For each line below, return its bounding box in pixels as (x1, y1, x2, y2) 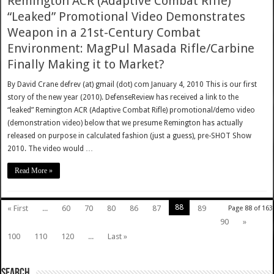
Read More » (15, 166, 53, 176)
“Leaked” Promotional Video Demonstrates (7, 9, 246, 24)
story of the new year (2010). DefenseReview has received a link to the (7, 93, 239, 102)
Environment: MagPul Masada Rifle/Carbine (7, 41, 255, 56)
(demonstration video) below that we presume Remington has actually (7, 119, 243, 128)
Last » (108, 232, 128, 242)
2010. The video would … (7, 144, 94, 154)
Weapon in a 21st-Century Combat (7, 25, 201, 40)
